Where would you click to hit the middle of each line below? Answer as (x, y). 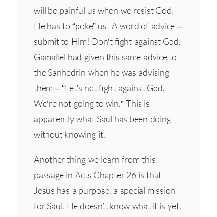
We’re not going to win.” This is (92, 103)
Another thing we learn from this (95, 159)
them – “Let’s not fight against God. (99, 87)
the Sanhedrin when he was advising (101, 72)
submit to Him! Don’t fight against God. (107, 41)
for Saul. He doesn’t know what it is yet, (108, 206)
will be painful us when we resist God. (104, 10)
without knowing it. (70, 134)
